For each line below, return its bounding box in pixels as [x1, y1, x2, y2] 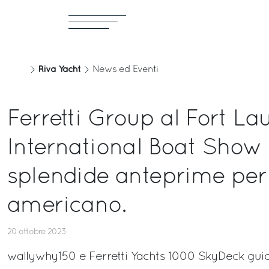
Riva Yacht [38, 65, 80, 74]
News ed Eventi [92, 65, 159, 74]
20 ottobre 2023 [7, 228, 66, 236]
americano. [7, 196, 125, 217]
